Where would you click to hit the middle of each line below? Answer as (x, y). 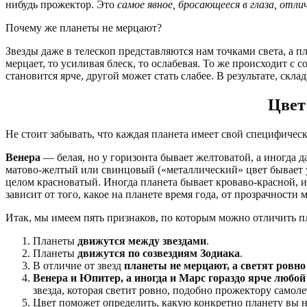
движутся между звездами (142, 241)
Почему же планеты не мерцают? (84, 28)
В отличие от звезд (78, 266)
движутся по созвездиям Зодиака (159, 254)
